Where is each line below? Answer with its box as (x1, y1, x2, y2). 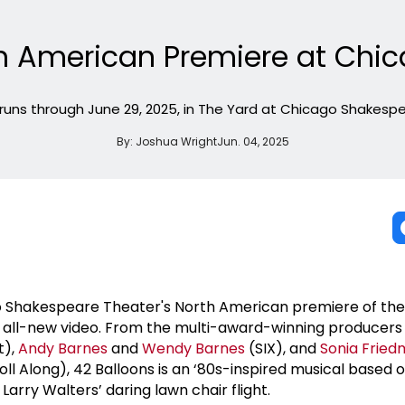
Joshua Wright (135, 133, 217, 149)
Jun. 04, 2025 (216, 133, 289, 149)
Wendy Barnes (142, 337, 245, 359)
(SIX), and (245, 337, 320, 359)
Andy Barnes (18, 337, 108, 359)
